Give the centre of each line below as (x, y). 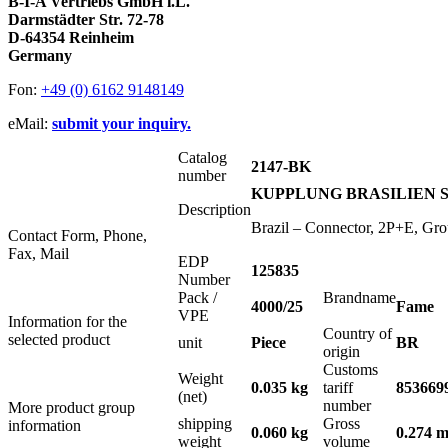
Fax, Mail (38, 254)
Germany (40, 56)
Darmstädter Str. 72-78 (86, 20)
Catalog (202, 158)
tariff (338, 388)
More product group (71, 408)
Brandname (359, 298)
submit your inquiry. (121, 124)
